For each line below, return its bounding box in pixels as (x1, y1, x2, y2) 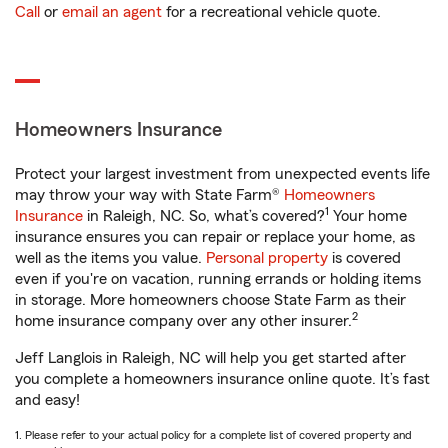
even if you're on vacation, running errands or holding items (15, 271, 421, 287)
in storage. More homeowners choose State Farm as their (15, 292, 406, 308)
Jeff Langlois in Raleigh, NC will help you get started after (15, 350, 406, 366)
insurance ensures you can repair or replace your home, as (15, 229, 415, 245)
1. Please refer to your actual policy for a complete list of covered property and (15, 429, 412, 441)
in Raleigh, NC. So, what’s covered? (83, 208, 325, 224)
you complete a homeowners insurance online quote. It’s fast (15, 371, 430, 387)
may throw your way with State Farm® (15, 187, 284, 203)
